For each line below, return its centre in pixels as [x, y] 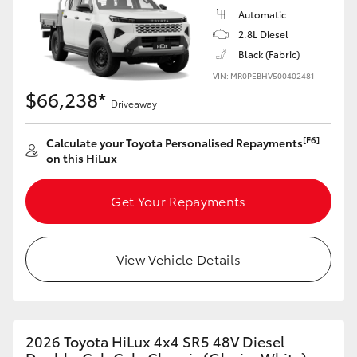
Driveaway [134, 103]
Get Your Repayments [178, 200]
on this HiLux [82, 158]
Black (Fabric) [269, 54]
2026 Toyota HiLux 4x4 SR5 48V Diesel [155, 341]
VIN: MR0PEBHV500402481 [263, 75]
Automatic [262, 14]
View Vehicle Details [178, 259]
